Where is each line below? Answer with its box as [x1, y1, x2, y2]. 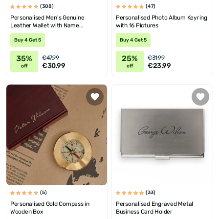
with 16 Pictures [116, 22, 158, 29]
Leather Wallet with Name [10, 22, 79, 29]
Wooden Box [10, 208, 43, 215]
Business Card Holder [116, 208, 173, 215]
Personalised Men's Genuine [10, 14, 85, 21]
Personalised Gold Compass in [10, 200, 89, 207]
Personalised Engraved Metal [116, 200, 194, 207]
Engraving [10, 30, 37, 37]
